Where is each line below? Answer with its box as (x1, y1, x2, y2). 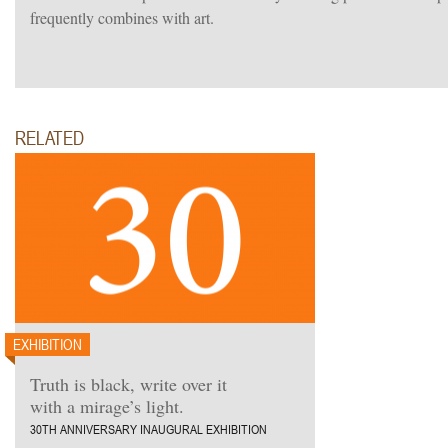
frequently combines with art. (30, 7, 214, 28)
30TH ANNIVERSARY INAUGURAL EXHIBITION (30, 421, 267, 437)
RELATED (15, 126, 84, 149)
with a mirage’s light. (30, 394, 184, 418)
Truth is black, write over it (30, 372, 227, 396)
